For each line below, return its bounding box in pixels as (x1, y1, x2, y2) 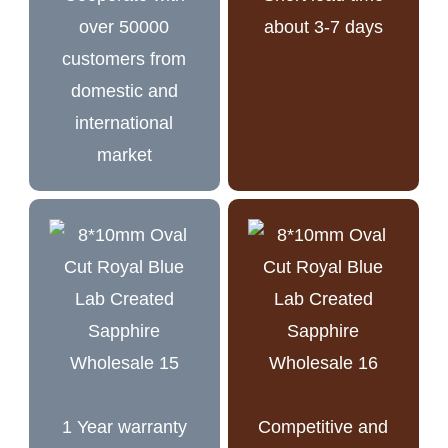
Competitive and (258, 416, 389, 437)
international (75, 112, 174, 133)
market (96, 144, 152, 165)
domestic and (70, 80, 178, 101)
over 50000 (79, 16, 170, 37)
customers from (62, 48, 187, 69)
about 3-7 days (263, 16, 383, 37)
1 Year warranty (61, 416, 187, 437)
